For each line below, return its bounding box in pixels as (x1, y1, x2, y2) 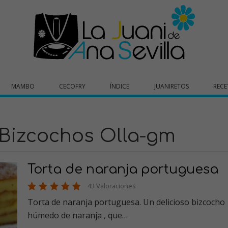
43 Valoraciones (88, 181, 136, 190)
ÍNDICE (110, 82, 130, 91)
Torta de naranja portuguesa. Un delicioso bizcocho (27, 196, 191, 208)
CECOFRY (59, 82, 86, 91)
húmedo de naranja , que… (27, 210, 128, 221)
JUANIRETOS (154, 82, 189, 91)
